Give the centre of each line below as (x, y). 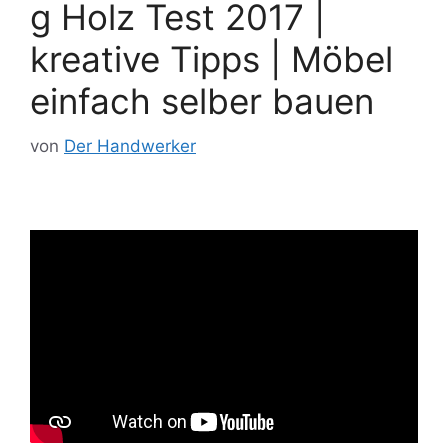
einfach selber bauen (202, 101)
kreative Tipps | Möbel (211, 59)
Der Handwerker (130, 145)
